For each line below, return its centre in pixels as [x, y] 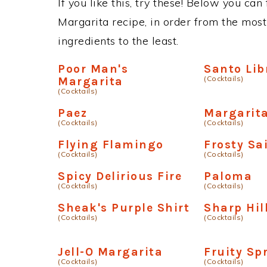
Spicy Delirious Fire [120, 176]
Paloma [228, 176]
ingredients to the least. [118, 41]
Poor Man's [93, 69]
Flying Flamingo [111, 145]
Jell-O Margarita [110, 252]
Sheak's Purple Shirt [124, 208]
